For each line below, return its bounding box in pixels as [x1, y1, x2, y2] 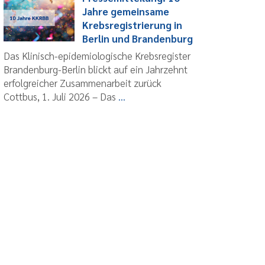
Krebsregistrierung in [82, 18, 182, 31]
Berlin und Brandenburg [82, 31, 193, 45]
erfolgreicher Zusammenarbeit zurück [4, 76, 161, 89]
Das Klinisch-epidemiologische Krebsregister [4, 49, 190, 62]
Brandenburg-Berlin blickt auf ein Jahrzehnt [4, 62, 188, 76]
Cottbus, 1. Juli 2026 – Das [4, 89, 118, 103]
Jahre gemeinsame [82, 4, 169, 18]
